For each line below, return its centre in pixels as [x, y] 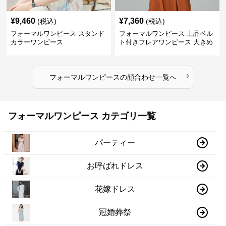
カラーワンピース [37, 42]
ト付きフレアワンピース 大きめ [166, 42]
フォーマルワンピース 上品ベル [166, 33]
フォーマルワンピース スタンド [58, 33]
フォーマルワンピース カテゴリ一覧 [82, 116]
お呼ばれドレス [115, 166]
